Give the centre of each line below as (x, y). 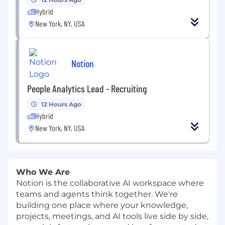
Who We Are (43, 172)
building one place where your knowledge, (102, 205)
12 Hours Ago (61, 104)
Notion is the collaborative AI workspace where (110, 183)
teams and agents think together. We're (97, 194)
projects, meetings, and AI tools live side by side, (112, 216)
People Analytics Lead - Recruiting (87, 88)
